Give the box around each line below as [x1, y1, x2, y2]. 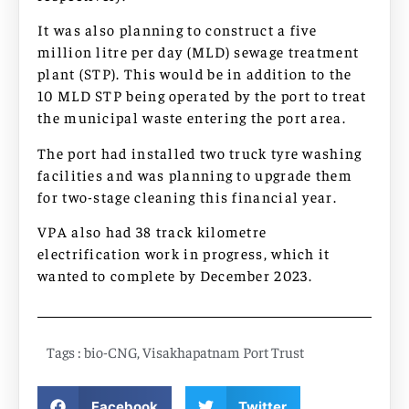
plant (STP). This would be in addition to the [37, 64, 352, 83]
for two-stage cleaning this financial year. [37, 186, 337, 205]
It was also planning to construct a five [37, 20, 317, 39]
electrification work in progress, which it [37, 244, 330, 263]
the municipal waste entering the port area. [37, 108, 346, 127]
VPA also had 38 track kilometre [37, 222, 267, 241]
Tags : [47, 342, 81, 362]
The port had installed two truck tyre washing [37, 142, 362, 162]
